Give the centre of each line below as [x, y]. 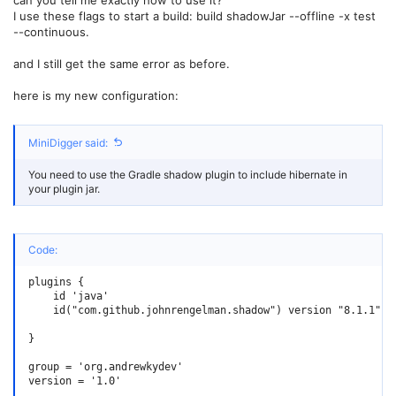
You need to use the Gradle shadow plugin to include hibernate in [188, 175]
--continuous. [51, 31]
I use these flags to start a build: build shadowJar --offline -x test [194, 15]
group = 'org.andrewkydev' [106, 367]
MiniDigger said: [68, 143]
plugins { [56, 282]
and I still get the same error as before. [122, 63]
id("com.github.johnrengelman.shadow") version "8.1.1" [205, 310]
